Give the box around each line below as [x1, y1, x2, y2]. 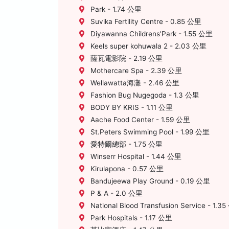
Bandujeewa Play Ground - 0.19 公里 [88, 177, 210, 185]
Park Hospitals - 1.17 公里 [88, 214, 172, 222]
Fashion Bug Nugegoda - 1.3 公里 [88, 91, 199, 99]
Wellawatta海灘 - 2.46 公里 [88, 79, 179, 87]
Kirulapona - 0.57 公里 [88, 165, 164, 173]
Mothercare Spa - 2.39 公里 [88, 66, 182, 75]
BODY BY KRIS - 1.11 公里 [88, 103, 173, 111]
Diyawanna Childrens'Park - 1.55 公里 [88, 30, 213, 38]
